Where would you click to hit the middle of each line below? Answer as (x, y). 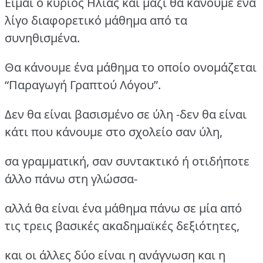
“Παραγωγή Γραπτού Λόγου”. (83, 85)
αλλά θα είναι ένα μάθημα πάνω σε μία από (123, 208)
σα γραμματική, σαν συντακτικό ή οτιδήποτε (127, 161)
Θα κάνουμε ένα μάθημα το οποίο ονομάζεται (131, 68)
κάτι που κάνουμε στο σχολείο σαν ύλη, (114, 132)
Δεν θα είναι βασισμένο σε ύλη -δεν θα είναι (126, 114)
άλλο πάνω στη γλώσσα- (71, 179)
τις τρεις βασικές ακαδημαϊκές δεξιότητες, (122, 226)
